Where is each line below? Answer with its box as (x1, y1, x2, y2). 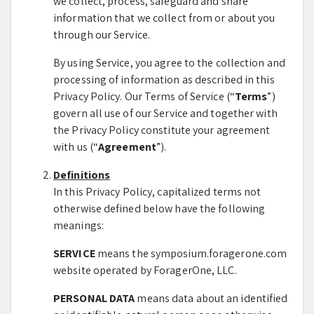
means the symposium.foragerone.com (95, 246, 287, 261)
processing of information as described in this (53, 72, 275, 87)
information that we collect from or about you (53, 11, 275, 25)
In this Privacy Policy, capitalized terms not (53, 184, 261, 199)
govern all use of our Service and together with (53, 106, 278, 121)
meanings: (53, 218, 104, 233)
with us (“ (53, 139, 98, 154)
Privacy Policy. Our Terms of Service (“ (53, 89, 235, 104)
